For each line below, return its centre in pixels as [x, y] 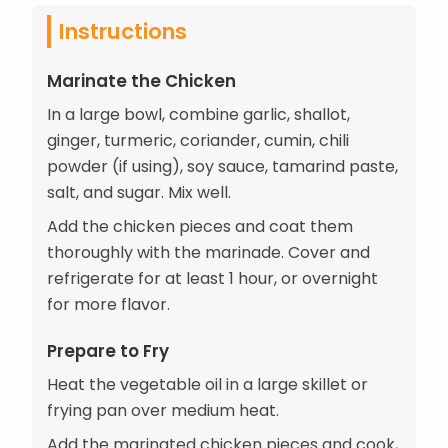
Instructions [123, 31]
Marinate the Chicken [141, 80]
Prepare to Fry [108, 350]
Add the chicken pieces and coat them [200, 226]
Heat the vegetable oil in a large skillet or [207, 384]
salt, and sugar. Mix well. [139, 192]
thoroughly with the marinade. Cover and [208, 252]
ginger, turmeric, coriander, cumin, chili [198, 140]
